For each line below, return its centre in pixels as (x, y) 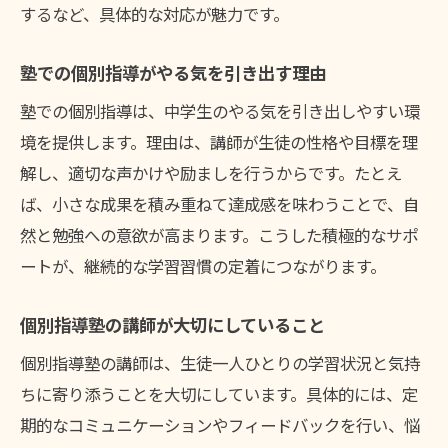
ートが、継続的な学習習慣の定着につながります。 (203, 266)
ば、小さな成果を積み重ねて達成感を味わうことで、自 (219, 204)
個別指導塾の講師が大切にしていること (172, 325)
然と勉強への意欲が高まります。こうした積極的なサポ (219, 235)
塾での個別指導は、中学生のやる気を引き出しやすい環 (220, 111)
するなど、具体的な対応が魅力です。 (154, 14)
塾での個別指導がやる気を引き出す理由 (173, 73)
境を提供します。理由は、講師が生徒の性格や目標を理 (219, 142)
